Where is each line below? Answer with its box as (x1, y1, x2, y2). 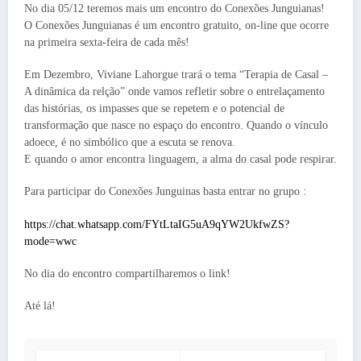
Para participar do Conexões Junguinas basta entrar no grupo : (24, 185, 306, 198)
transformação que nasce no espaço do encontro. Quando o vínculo (24, 119, 328, 132)
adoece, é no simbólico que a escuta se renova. (24, 136, 235, 149)
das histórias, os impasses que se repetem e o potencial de (24, 102, 284, 115)
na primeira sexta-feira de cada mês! (24, 36, 189, 48)
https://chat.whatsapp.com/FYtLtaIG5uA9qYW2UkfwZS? (24, 218, 289, 230)
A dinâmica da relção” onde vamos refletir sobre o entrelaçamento (24, 85, 325, 98)
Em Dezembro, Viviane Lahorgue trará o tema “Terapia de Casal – (24, 68, 328, 81)
